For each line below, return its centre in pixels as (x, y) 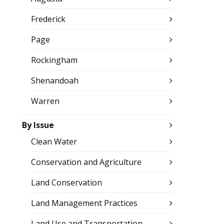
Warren (45, 101)
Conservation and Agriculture (86, 162)
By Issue (38, 125)
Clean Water (54, 141)
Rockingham (54, 60)
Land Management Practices (84, 203)
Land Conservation (67, 182)
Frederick (48, 19)
